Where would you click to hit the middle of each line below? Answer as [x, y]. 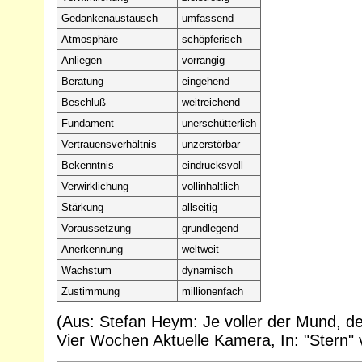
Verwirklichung [95, 186]
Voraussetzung [96, 228]
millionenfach [213, 291]
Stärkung [82, 207]
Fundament [88, 123]
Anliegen [82, 60]
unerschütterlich [219, 123]
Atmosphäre [90, 39]
